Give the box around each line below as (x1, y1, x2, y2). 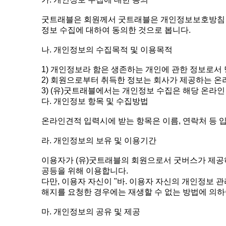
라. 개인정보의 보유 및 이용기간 (41, 136, 156, 145)
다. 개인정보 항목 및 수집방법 (41, 97, 148, 105)
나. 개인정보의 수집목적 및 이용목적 (41, 45, 173, 54)
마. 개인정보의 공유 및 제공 (41, 207, 140, 216)
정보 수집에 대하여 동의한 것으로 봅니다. (41, 26, 191, 34)
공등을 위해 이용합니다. (41, 166, 128, 175)
